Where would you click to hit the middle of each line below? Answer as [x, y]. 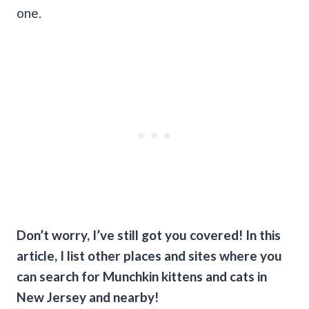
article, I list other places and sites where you [149, 255]
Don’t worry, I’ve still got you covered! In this [149, 235]
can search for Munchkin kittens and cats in [142, 276]
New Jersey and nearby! [88, 297]
